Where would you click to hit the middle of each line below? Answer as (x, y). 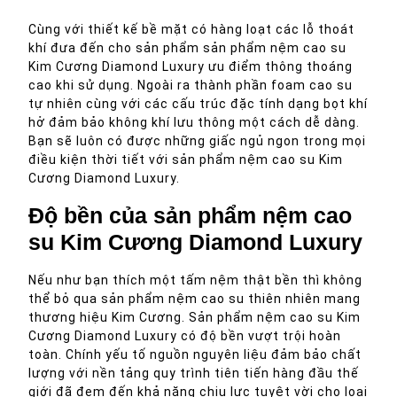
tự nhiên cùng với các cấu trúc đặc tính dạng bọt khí (198, 104)
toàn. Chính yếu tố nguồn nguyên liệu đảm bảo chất (195, 354)
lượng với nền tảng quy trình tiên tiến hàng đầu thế (194, 373)
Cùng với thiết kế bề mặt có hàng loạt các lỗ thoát (191, 29)
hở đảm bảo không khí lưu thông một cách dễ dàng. (194, 122)
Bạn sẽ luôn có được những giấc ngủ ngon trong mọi (197, 141)
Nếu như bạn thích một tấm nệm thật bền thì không (195, 280)
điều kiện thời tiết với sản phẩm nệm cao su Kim (186, 160)
